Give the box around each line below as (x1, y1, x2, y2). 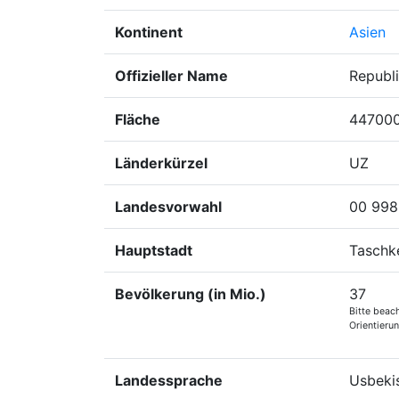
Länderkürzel (115, 154, 208, 172)
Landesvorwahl (115, 198, 222, 216)
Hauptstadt (115, 241, 192, 259)
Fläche (115, 110, 160, 128)
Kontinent (115, 23, 183, 41)
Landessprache (115, 371, 223, 389)
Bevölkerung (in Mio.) (115, 285, 266, 303)
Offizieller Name (115, 67, 228, 85)
